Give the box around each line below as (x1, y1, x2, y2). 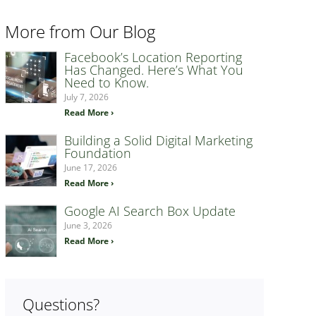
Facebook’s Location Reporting (63, 49, 242, 66)
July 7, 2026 (63, 91, 109, 103)
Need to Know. (63, 74, 149, 91)
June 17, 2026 (63, 162, 117, 174)
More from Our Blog (5, 20, 156, 43)
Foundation (63, 145, 131, 162)
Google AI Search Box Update (63, 202, 236, 219)
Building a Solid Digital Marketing (63, 132, 253, 149)
